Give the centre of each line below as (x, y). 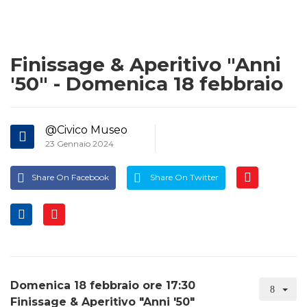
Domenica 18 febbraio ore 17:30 (103, 285)
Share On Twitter (183, 177)
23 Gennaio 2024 (79, 144)
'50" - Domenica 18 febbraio (147, 84)
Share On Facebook (70, 177)
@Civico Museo (86, 130)
